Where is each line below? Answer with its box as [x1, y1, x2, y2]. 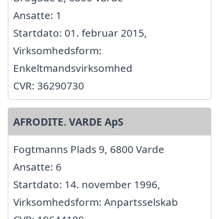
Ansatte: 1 [13, 8, 62, 22]
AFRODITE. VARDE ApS [13, 115, 123, 129]
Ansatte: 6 [13, 160, 62, 174]
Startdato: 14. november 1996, [13, 177, 160, 192]
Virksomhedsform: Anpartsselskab [13, 195, 178, 209]
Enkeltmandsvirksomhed [13, 61, 132, 75]
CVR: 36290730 [13, 79, 84, 93]
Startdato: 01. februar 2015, [13, 26, 147, 40]
